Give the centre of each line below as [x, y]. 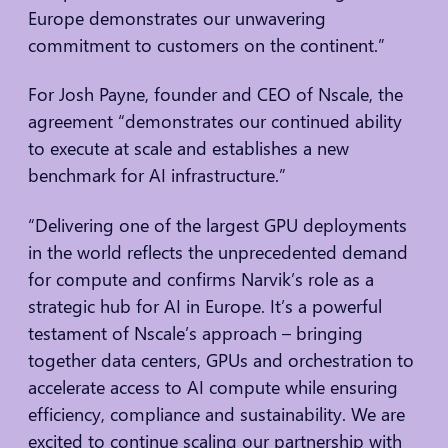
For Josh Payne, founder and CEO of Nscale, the [215, 94]
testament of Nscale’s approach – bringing [195, 332]
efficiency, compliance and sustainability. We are [216, 413]
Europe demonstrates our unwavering [177, 17]
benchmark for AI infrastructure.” [157, 175]
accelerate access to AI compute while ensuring [213, 386]
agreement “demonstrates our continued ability [215, 121]
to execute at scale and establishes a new [188, 148]
